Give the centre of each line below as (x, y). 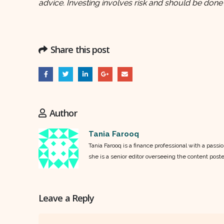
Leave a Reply (66, 198)
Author (63, 113)
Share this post (80, 50)
